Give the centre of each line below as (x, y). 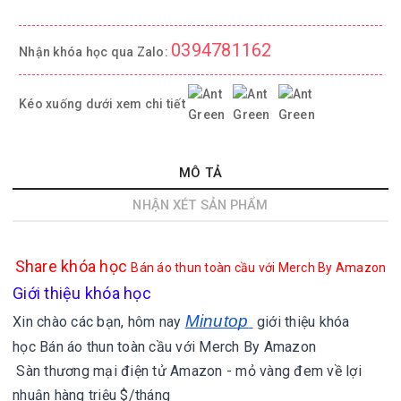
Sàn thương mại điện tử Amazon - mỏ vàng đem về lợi (189, 371)
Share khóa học (73, 266)
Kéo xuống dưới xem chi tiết (103, 103)
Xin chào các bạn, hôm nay (99, 322)
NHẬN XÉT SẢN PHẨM (200, 205)
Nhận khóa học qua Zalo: (95, 52)
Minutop (217, 321)
